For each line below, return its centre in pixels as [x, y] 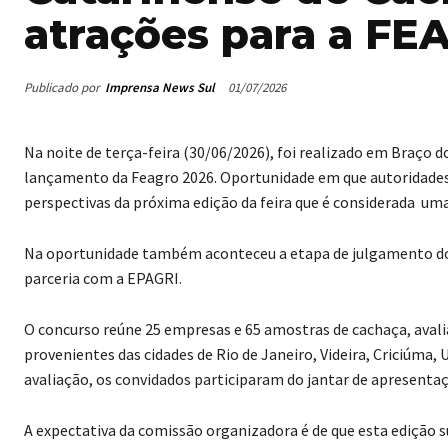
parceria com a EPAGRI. [103, 278]
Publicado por [62, 87]
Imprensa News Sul [160, 87]
